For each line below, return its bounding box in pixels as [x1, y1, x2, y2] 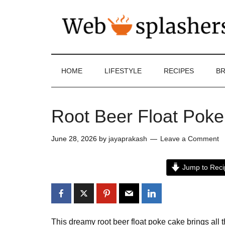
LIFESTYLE [104, 67, 142, 75]
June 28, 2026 [51, 135, 97, 143]
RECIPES [164, 67, 194, 75]
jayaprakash [108, 135, 147, 143]
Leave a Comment [160, 135, 219, 143]
